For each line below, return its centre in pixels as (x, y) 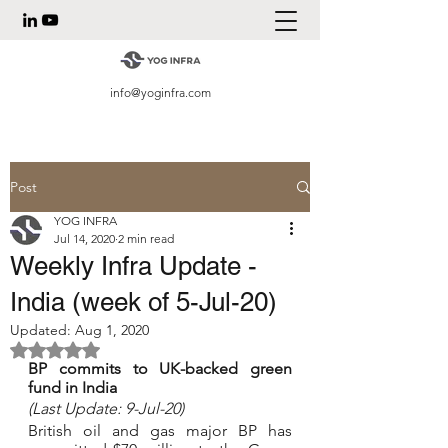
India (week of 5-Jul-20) (143, 302)
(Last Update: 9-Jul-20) (106, 408)
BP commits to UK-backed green (160, 368)
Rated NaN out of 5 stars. (133, 349)
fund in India (72, 387)
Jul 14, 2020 (84, 238)
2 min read (146, 238)
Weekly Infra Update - (133, 266)
